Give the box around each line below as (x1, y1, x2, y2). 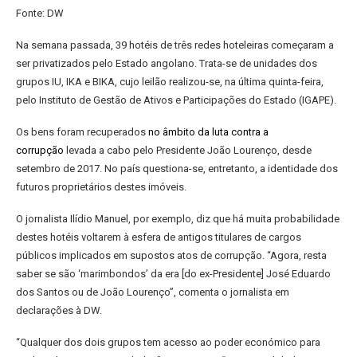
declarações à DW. (16, 304, 102, 316)
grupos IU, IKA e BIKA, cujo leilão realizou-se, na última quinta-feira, (16, 76, 324, 88)
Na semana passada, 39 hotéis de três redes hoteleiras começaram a (16, 39, 334, 51)
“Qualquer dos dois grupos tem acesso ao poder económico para (16, 336, 320, 348)
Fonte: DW (16, 7, 64, 19)
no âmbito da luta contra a (148, 126, 269, 138)
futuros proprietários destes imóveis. (16, 181, 186, 193)
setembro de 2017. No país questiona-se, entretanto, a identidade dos (16, 163, 338, 175)
